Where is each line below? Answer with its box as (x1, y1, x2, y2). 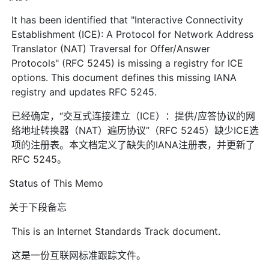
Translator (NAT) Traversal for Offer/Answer (11, 42, 211, 55)
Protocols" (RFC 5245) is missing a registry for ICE (11, 56, 244, 69)
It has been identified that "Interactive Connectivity (11, 13, 244, 26)
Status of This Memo (9, 177, 103, 189)
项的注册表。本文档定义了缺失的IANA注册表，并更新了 (11, 138, 256, 151)
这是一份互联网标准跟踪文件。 (11, 249, 147, 261)
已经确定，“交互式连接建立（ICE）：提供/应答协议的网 (11, 109, 256, 122)
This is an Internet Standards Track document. (11, 225, 221, 237)
